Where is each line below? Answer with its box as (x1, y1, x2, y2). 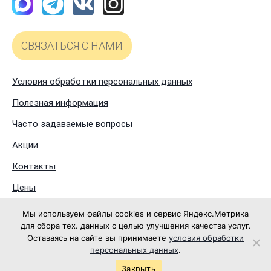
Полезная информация (12, 97, 108, 109)
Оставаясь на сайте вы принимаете (27, 233, 169, 243)
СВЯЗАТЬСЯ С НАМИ (21, 39, 123, 53)
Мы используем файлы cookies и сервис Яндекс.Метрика (22, 209, 249, 218)
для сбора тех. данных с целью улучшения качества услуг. (20, 221, 251, 230)
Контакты (12, 161, 56, 172)
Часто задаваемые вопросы (12, 119, 132, 130)
